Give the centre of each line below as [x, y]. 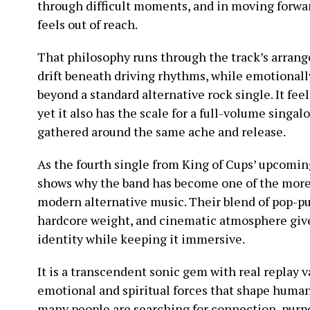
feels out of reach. [88, 25]
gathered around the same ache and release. [162, 132]
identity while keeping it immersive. [141, 239]
